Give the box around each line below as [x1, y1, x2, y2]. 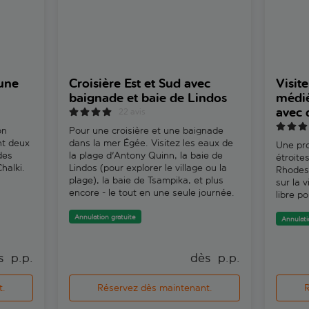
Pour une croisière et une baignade [69, 124, 223, 137]
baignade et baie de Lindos [69, 90, 227, 106]
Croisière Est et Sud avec [69, 75, 210, 92]
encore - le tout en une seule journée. [69, 186, 235, 199]
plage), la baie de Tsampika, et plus [69, 174, 223, 186]
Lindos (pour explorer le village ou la [69, 161, 227, 174]
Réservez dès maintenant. [97, 281, 212, 294]
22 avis [119, 106, 146, 117]
